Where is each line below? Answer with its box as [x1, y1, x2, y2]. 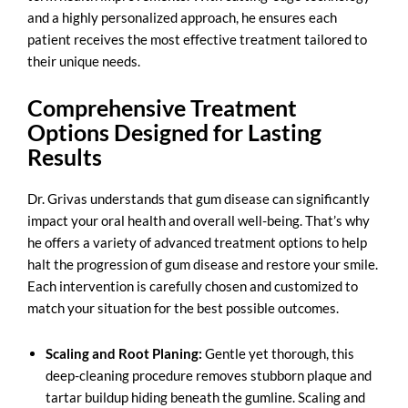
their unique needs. [27, 52, 143, 69]
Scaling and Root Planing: [46, 345, 205, 362]
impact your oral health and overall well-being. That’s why [27, 212, 370, 229]
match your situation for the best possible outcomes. [27, 300, 342, 316]
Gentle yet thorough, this [205, 345, 354, 362]
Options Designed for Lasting [27, 118, 321, 146]
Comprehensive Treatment [27, 94, 297, 121]
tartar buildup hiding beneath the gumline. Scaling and [46, 389, 365, 406]
